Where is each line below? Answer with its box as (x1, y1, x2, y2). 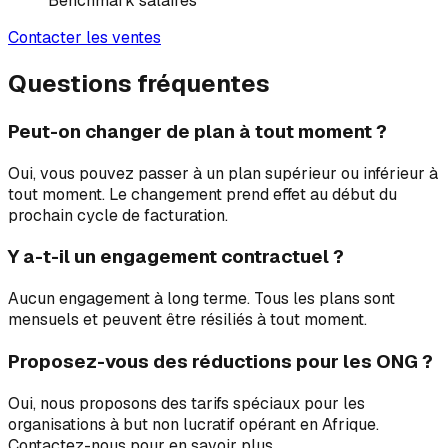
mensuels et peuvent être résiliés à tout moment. (8, 309, 367, 331)
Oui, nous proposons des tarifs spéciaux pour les (8, 392, 365, 414)
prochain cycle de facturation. (8, 204, 228, 226)
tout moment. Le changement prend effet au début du (8, 183, 397, 205)
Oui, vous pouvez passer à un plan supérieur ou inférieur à (8, 162, 438, 184)
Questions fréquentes (8, 68, 270, 100)
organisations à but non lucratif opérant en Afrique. (8, 413, 379, 435)
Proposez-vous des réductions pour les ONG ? (8, 348, 433, 374)
